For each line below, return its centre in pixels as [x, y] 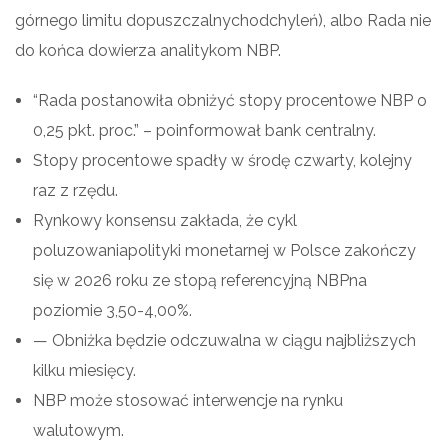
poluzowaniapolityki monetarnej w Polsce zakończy [224, 250]
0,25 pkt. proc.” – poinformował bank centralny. [204, 130]
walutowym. [78, 430]
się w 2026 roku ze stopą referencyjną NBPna [200, 280]
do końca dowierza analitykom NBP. [148, 50]
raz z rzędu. [75, 190]
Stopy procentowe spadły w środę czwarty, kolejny [222, 160]
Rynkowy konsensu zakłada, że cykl [165, 220]
